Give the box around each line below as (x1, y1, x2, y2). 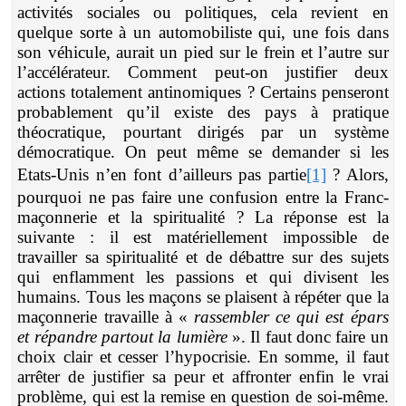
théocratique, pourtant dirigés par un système (17, 122, 389, 142)
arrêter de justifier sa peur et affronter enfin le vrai (17, 367, 389, 387)
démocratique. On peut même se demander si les (17, 142, 389, 162)
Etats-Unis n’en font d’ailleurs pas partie (17, 165, 306, 185)
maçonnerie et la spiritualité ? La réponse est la (17, 208, 389, 227)
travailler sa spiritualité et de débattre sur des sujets (17, 247, 389, 267)
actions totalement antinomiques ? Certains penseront (17, 82, 389, 102)
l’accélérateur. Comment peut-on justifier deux (17, 63, 389, 82)
